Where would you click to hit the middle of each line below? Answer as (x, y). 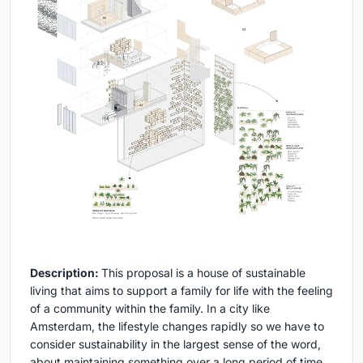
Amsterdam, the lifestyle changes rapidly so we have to (177, 327)
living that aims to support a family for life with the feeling (181, 291)
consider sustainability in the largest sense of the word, (175, 344)
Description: (66, 273)
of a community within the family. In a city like (150, 309)
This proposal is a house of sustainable (203, 273)
